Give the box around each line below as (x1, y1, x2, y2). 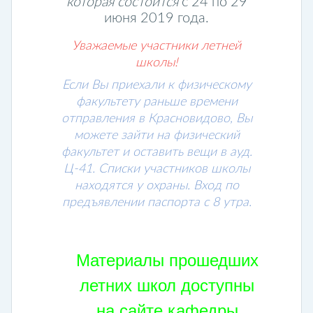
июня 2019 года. (104, 11, 209, 26)
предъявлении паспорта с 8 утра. (61, 196, 252, 209)
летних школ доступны (80, 276, 254, 296)
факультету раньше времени (75, 96, 238, 108)
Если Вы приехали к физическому (61, 79, 252, 92)
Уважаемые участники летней (72, 40, 241, 52)
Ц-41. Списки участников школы (63, 163, 250, 175)
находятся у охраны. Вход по (74, 180, 239, 192)
